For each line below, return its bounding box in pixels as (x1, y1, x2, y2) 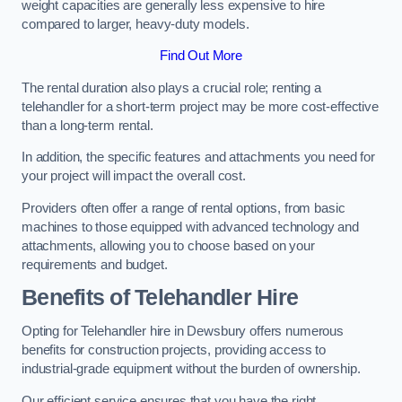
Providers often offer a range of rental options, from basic (22, 200, 345, 215)
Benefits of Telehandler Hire (22, 285, 299, 310)
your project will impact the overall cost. (22, 169, 246, 184)
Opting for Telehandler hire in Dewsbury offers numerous (22, 324, 345, 338)
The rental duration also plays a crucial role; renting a (22, 80, 321, 95)
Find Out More (159, 48, 243, 64)
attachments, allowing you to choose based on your (22, 238, 315, 253)
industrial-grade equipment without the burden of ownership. (22, 362, 361, 376)
